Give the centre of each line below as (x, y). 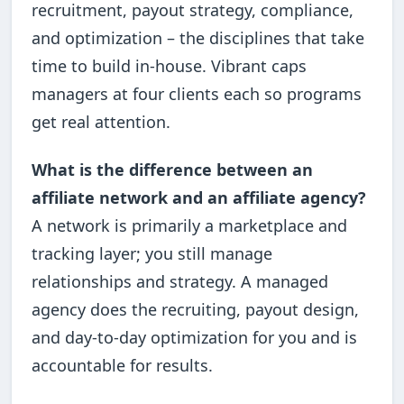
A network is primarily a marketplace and (190, 226)
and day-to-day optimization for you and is (195, 338)
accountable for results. (123, 366)
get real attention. (101, 121)
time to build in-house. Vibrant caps (170, 65)
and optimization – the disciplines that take (198, 37)
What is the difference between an (173, 170)
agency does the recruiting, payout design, (196, 310)
